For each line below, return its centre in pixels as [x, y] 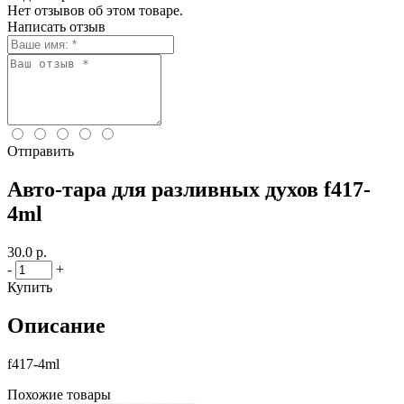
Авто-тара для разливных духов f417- [189, 189]
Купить [30, 287]
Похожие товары [59, 394]
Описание [56, 325]
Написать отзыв [56, 27]
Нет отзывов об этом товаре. [95, 10]
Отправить [41, 151]
